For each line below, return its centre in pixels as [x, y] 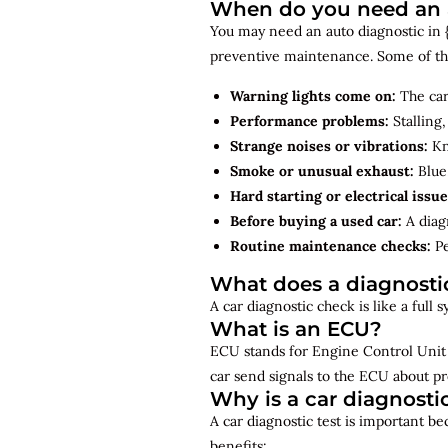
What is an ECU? [296, 328]
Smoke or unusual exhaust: [322, 170]
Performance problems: [309, 120]
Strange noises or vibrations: [329, 145]
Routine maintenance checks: [330, 245]
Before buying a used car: [316, 220]
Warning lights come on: [313, 95]
